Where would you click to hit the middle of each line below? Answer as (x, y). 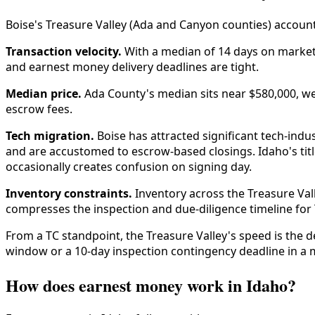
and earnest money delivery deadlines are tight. (132, 66)
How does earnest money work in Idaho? (151, 285)
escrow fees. (39, 109)
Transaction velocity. (64, 51)
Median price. (44, 93)
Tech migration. (50, 135)
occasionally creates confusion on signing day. (129, 166)
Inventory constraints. (69, 193)
